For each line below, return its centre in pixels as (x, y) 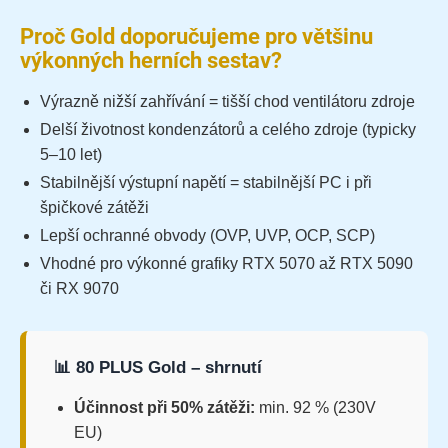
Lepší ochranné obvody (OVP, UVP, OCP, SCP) (207, 236)
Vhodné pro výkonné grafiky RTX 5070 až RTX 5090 (226, 264)
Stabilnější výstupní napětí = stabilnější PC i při (206, 183)
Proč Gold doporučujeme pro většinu (196, 37)
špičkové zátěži (94, 208)
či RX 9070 (79, 289)
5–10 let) (71, 155)
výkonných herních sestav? (151, 61)
